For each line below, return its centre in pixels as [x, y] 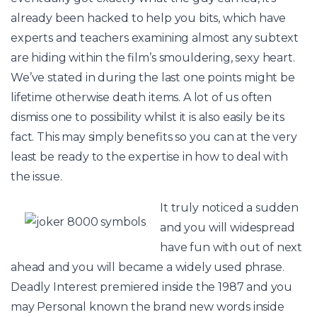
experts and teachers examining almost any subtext [155, 38]
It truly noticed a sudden [230, 207]
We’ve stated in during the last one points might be [153, 77]
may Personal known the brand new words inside [148, 306]
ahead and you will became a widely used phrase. [148, 267]
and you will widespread [227, 227]
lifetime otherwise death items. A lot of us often [142, 97]
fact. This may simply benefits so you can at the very [154, 137]
